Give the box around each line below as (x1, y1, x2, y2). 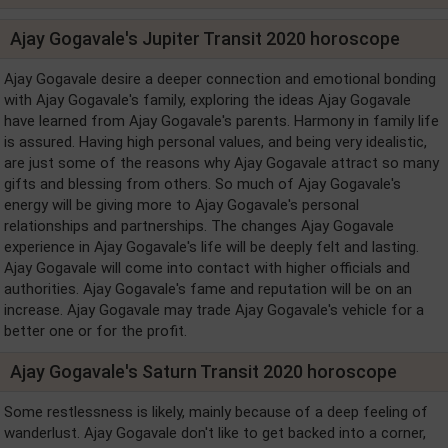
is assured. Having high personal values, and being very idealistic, (4, 133, 427, 151)
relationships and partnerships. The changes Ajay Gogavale (4, 217, 394, 235)
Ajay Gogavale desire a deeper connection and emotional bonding (4, 70, 436, 88)
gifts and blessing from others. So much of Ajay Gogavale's (4, 175, 401, 193)
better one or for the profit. (4, 322, 187, 340)
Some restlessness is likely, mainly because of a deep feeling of (4, 403, 428, 421)
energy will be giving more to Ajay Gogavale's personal (4, 196, 359, 214)
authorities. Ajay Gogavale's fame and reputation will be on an (4, 280, 412, 298)
